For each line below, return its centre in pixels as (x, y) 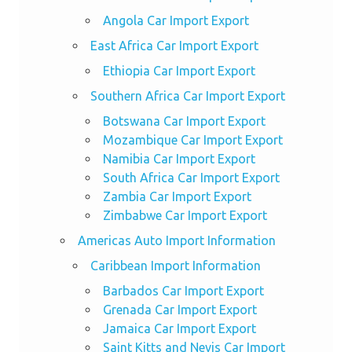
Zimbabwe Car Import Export (185, 215)
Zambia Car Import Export (177, 196)
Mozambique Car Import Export (192, 139)
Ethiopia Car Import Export (179, 70)
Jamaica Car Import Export (179, 328)
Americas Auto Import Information (176, 240)
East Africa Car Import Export (174, 45)
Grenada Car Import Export (180, 309)
